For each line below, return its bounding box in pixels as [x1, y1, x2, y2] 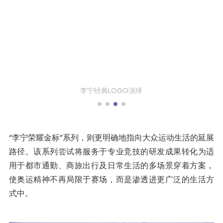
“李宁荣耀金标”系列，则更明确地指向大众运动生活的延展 [8, 131, 215, 143]
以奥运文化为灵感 [83, 85, 139, 96]
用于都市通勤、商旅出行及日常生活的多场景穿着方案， [8, 159, 215, 171]
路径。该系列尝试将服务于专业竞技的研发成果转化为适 [8, 145, 215, 157]
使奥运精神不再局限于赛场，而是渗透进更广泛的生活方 [8, 173, 215, 185]
